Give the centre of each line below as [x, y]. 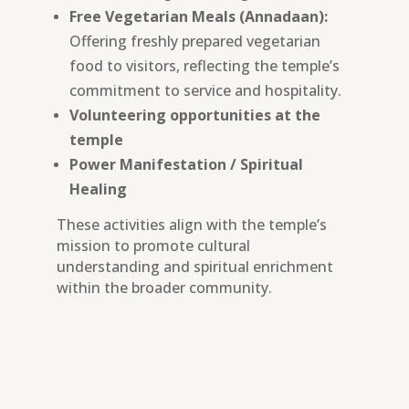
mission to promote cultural [153, 246]
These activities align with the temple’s [191, 225]
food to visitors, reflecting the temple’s [204, 66]
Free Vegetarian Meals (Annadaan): [198, 16]
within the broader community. [164, 288]
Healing [98, 189]
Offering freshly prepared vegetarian [194, 41]
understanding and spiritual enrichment [194, 267]
